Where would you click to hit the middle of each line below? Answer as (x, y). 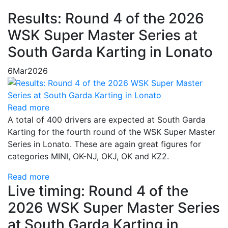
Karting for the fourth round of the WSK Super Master (111, 132)
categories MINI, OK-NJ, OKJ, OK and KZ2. (90, 156)
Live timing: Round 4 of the (98, 191)
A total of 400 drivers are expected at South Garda (107, 120)
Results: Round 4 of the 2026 (106, 18)
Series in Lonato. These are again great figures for (104, 144)
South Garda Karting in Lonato (110, 52)
